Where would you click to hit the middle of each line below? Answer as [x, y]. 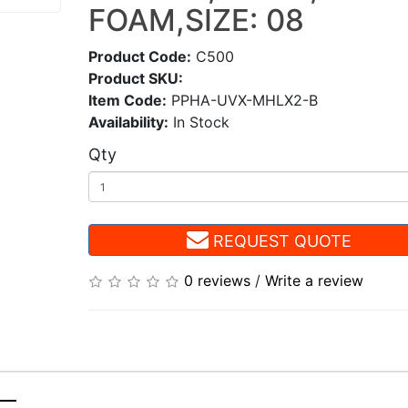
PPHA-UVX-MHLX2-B [242, 100]
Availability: [128, 122]
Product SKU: [135, 78]
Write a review [314, 280]
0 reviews [217, 280]
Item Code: [127, 100]
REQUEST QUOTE [280, 241]
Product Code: [139, 56]
